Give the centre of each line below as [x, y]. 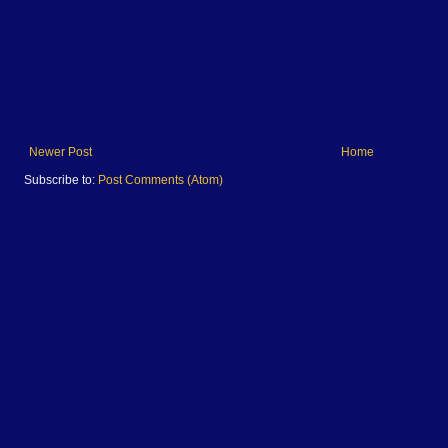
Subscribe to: [61, 180]
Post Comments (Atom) [160, 180]
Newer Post [60, 152]
